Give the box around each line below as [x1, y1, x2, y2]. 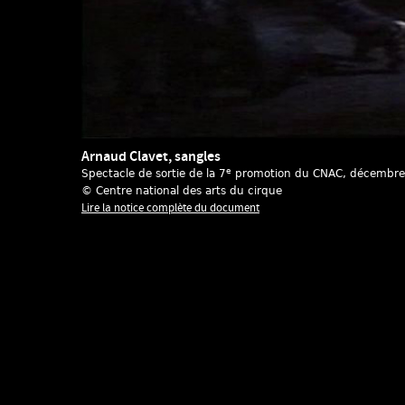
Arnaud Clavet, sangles [81, 147, 221, 166]
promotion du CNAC [231, 167, 343, 180]
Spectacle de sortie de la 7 [81, 167, 226, 180]
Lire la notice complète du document [81, 201, 259, 215]
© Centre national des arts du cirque [81, 184, 282, 197]
